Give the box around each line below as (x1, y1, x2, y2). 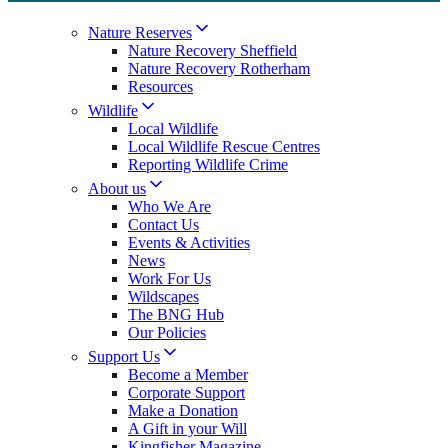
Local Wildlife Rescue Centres (128, 137, 320, 155)
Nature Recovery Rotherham (128, 59, 310, 77)
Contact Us (128, 215, 199, 233)
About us (88, 179, 146, 197)
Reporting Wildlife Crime (128, 155, 288, 173)
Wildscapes (128, 287, 199, 305)
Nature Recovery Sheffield (128, 41, 297, 59)
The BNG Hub (128, 305, 224, 323)
